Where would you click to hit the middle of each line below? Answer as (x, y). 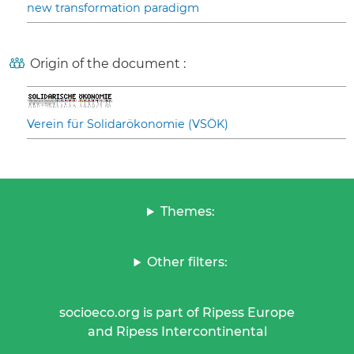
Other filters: (188, 262)
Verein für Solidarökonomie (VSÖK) (128, 124)
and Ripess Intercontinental (177, 332)
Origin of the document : (108, 64)
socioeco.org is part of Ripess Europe (177, 313)
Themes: (187, 212)
